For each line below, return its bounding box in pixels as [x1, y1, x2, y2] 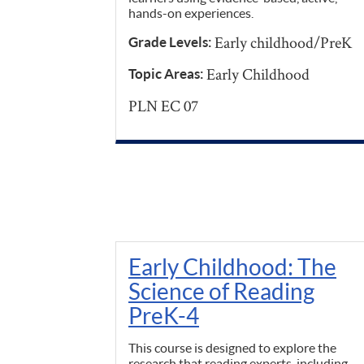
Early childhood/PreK [214, 32, 353, 54]
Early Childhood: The [128, 253, 336, 281]
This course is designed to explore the [128, 340, 336, 356]
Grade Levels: [128, 33, 214, 51]
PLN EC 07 [128, 95, 198, 117]
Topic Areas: [128, 65, 206, 83]
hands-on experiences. [128, 5, 253, 21]
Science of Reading [128, 277, 314, 305]
